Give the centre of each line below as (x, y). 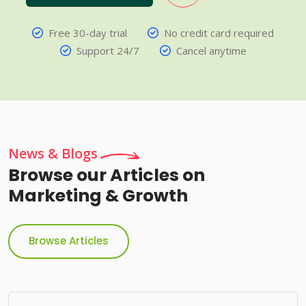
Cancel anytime (211, 50)
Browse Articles (69, 241)
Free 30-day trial (88, 32)
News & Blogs (53, 153)
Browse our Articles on (107, 175)
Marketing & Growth (98, 195)
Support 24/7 (108, 50)
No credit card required (219, 32)
